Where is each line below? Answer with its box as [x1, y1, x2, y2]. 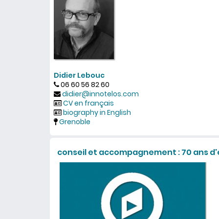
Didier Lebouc [54, 70, 105, 80]
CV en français [63, 98, 114, 108]
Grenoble [59, 117, 90, 127]
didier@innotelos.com [62, 89, 139, 99]
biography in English [63, 108, 131, 117]
